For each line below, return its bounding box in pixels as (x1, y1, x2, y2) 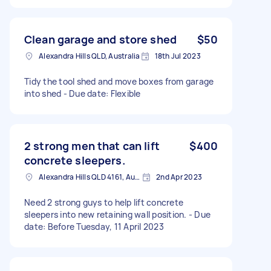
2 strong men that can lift (24, 138, 160, 153)
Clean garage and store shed (24, 31, 177, 47)
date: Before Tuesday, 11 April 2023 (24, 220, 164, 232)
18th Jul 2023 (154, 50, 201, 61)
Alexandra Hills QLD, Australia (39, 50, 140, 61)
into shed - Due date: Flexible (24, 87, 141, 99)
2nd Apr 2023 (156, 171, 202, 182)
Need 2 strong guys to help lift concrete (24, 196, 183, 208)
